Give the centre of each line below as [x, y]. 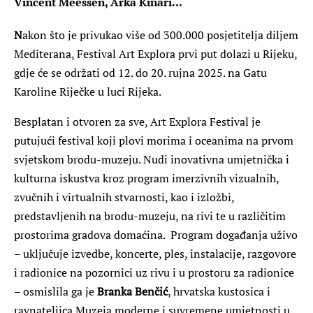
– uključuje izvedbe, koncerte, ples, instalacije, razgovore [155, 253]
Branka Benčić [132, 291]
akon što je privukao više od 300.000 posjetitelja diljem [160, 35]
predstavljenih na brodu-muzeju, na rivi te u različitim [150, 216]
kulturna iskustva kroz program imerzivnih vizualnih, [146, 178]
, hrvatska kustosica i [219, 291]
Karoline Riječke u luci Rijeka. [88, 91]
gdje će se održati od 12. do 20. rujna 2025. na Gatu [140, 72]
